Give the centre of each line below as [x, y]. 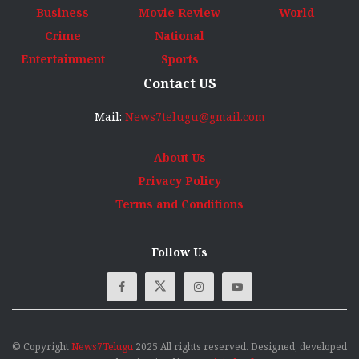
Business [63, 12]
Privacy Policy [179, 180]
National [179, 35]
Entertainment [63, 58]
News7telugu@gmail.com [195, 116]
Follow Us [179, 252]
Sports [179, 58]
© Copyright [42, 346]
